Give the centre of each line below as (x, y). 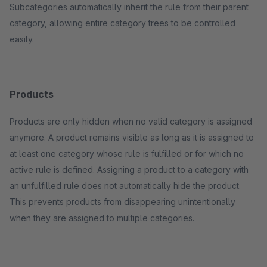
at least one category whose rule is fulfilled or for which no (127, 153)
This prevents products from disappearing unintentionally (122, 202)
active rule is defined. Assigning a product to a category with (53, 170)
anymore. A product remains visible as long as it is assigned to (29, 137)
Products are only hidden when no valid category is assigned (131, 121)
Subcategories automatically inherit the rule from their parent (129, 7)
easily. (22, 39)
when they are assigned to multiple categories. (102, 218)
